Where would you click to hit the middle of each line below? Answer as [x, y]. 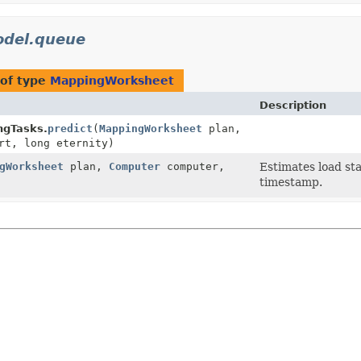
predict [70, 128]
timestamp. [291, 182]
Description [293, 105]
